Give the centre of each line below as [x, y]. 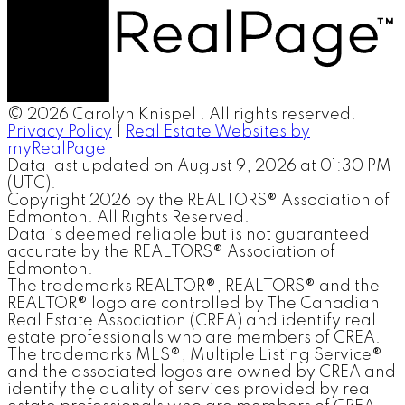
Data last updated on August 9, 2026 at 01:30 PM [199, 166]
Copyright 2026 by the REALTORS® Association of [198, 200]
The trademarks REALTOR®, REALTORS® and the [193, 286]
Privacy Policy [60, 132]
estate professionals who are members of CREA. [194, 338]
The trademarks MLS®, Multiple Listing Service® [195, 355]
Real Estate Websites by [218, 132]
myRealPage [57, 149]
